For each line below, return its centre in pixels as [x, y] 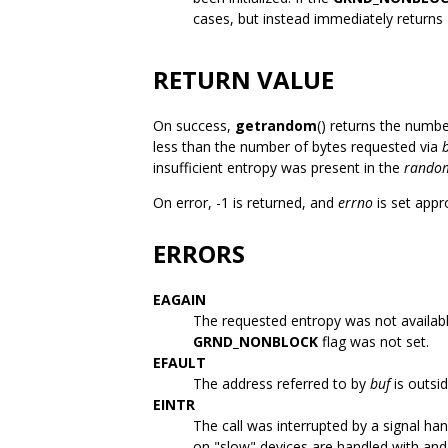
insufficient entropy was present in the [278, 167]
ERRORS [199, 253]
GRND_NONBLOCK [255, 341]
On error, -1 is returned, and [245, 202]
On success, [194, 125]
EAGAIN [179, 299]
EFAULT [179, 362]
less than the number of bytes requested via [297, 146]
